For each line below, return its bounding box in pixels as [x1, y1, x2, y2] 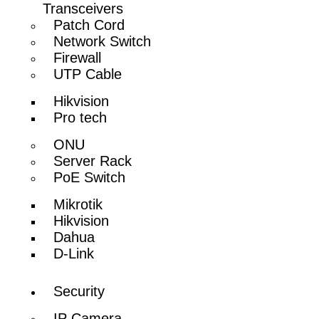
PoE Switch [53, 169, 126, 185]
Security [53, 283, 105, 299]
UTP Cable [53, 66, 122, 82]
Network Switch [53, 33, 152, 49]
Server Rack [53, 152, 132, 169]
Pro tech [53, 109, 108, 125]
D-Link [53, 245, 95, 261]
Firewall [53, 49, 102, 66]
